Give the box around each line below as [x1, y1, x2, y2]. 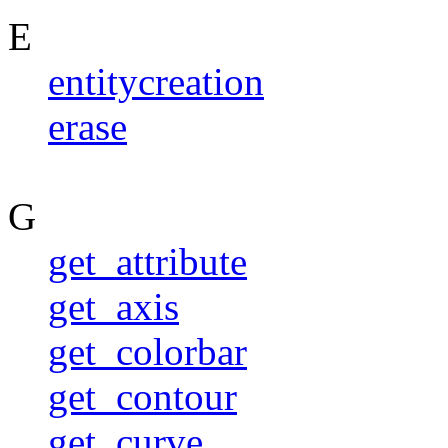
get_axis [48, 284, 179, 328]
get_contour [48, 374, 237, 418]
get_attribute [48, 239, 247, 283]
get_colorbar [48, 329, 247, 373]
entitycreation [48, 59, 264, 103]
